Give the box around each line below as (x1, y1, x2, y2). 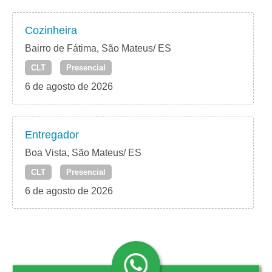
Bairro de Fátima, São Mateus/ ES (25, 43, 171, 54)
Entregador (25, 129, 79, 141)
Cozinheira (25, 24, 77, 37)
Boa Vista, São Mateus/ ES (25, 148, 141, 158)
